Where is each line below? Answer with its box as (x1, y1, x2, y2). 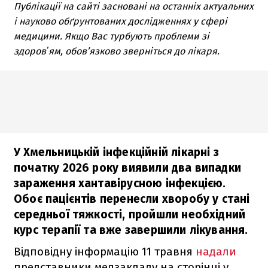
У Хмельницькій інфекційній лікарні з (14, 145, 219, 159)
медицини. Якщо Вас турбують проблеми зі (14, 30, 209, 42)
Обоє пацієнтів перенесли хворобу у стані (14, 191, 250, 206)
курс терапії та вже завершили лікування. (14, 223, 248, 237)
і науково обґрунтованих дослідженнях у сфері (14, 15, 227, 27)
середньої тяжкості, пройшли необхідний (14, 207, 246, 221)
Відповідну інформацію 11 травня (14, 244, 196, 258)
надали (196, 244, 236, 258)
